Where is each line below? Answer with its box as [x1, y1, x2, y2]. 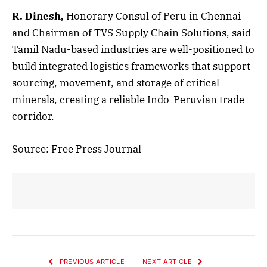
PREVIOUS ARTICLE [57, 257, 125, 266]
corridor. [12, 110, 54, 123]
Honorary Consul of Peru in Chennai [66, 10, 241, 23]
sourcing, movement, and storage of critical [12, 76, 219, 90]
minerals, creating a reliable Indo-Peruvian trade [12, 93, 244, 107]
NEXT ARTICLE [142, 257, 194, 266]
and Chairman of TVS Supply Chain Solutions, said [12, 26, 251, 40]
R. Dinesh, [12, 10, 66, 23]
